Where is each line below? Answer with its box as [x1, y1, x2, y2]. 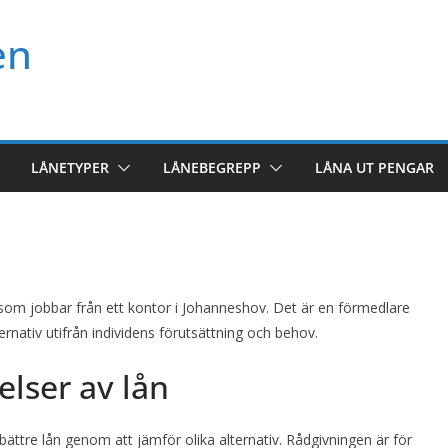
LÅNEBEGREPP [163, 158, 261, 177]
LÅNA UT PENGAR [315, 158, 434, 177]
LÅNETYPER [31, 158, 109, 177]
